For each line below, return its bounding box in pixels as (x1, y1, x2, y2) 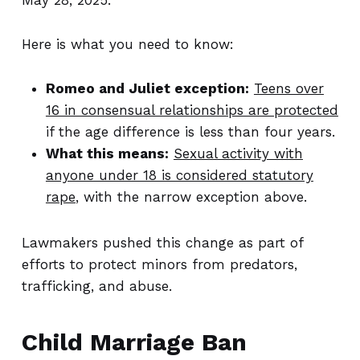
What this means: (45, 145, 169, 162)
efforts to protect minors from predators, (21, 256, 297, 272)
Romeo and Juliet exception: (45, 80, 249, 96)
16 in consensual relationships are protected (45, 102, 338, 118)
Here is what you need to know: (21, 36, 234, 52)
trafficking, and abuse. (21, 278, 172, 294)
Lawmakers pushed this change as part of (21, 235, 303, 251)
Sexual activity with (173, 145, 303, 162)
